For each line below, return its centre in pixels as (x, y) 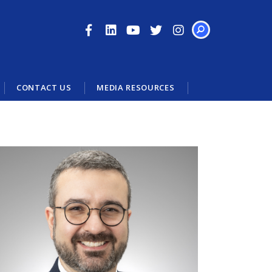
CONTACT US (44, 87)
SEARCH (102, 46)
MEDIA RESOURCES (136, 87)
